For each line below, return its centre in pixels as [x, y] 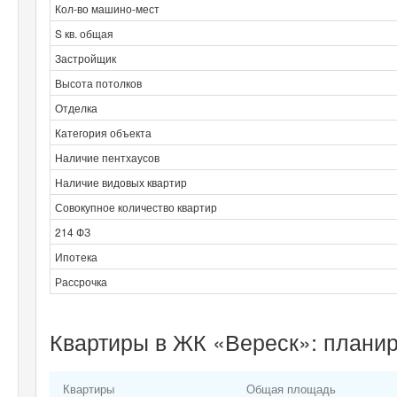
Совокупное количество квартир [136, 206]
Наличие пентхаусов [107, 157]
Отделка [76, 107]
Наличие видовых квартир [121, 182]
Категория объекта [103, 132]
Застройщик [86, 58]
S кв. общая [84, 33]
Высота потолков [98, 82]
